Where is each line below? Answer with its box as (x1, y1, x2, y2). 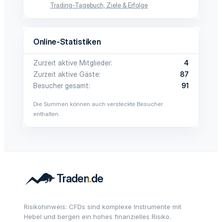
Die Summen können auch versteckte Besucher (33, 100, 163, 108)
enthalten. (33, 110, 60, 117)
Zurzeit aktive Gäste (33, 70, 99, 78)
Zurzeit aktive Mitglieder (33, 58, 111, 67)
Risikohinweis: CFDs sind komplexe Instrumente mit (24, 203, 181, 211)
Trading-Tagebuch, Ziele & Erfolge (50, 1, 148, 9)
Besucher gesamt (33, 81, 89, 90)
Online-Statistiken (33, 37, 101, 47)
